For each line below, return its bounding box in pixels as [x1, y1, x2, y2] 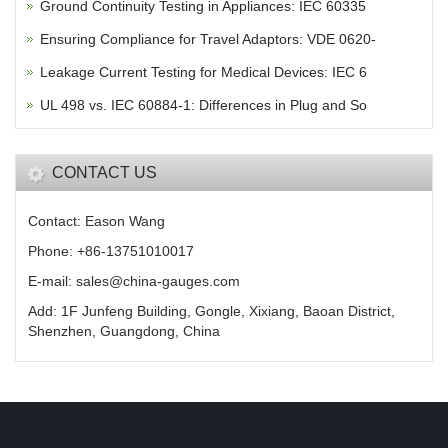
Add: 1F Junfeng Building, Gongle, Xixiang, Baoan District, [28, 302, 395, 319]
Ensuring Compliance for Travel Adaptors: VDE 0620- [40, 30, 376, 47]
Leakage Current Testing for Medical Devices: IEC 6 [40, 63, 367, 80]
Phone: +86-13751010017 [28, 242, 194, 259]
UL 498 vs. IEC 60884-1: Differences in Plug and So [40, 96, 367, 113]
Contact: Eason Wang [28, 212, 165, 229]
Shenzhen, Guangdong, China [28, 322, 220, 339]
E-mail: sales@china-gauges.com [28, 272, 240, 289]
